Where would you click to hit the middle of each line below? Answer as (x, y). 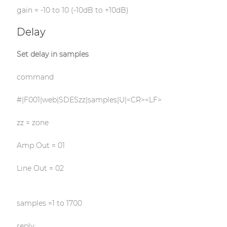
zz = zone (32, 123)
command (35, 77)
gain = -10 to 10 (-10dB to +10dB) (72, 10)
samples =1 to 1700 (49, 203)
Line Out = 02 (40, 168)
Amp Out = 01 (41, 146)
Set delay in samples (52, 54)
